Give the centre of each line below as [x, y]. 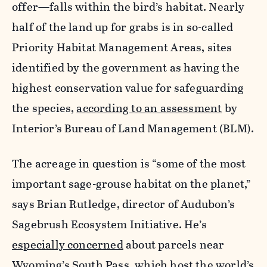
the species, [44, 108]
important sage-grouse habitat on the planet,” [132, 184]
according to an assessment [149, 108]
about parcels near [174, 245]
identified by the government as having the [126, 68]
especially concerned [68, 245]
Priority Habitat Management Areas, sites [122, 48]
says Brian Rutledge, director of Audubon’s [123, 204]
